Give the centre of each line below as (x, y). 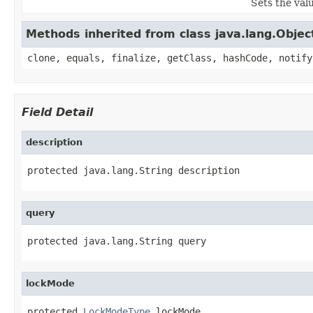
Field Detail (57, 112)
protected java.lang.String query (117, 241)
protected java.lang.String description (133, 170)
